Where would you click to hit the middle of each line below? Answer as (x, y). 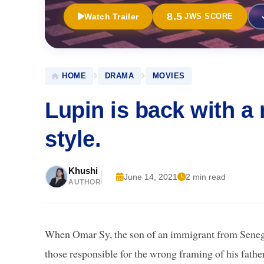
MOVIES (169, 75)
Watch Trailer (112, 16)
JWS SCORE (209, 16)
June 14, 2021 (151, 176)
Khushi (83, 170)
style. (73, 138)
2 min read (206, 176)
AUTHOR (85, 182)
